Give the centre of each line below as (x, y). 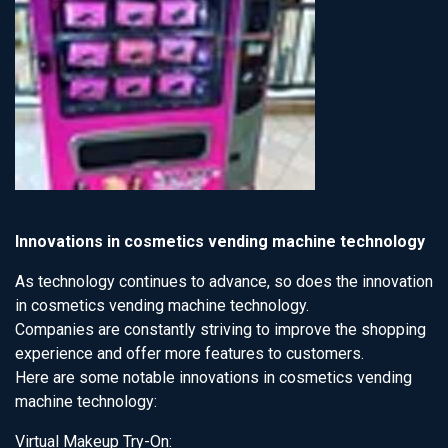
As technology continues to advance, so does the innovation (224, 281)
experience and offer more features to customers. (189, 353)
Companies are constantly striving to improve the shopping (220, 329)
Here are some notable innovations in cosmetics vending (213, 377)
